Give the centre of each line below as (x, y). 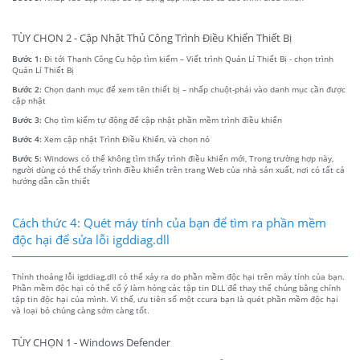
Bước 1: (28, 58)
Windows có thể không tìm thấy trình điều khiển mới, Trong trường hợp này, (189, 158)
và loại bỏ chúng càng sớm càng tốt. (81, 310)
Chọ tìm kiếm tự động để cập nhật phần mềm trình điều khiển (163, 119)
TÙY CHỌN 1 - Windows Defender (91, 342)
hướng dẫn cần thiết (51, 180)
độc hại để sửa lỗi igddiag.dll (91, 239)
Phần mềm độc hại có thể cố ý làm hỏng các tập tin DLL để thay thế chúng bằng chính (176, 287)
